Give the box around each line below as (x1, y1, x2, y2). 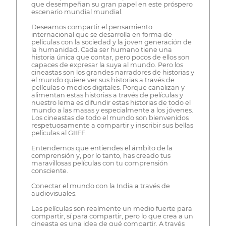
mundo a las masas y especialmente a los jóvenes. (31, 106, 193, 115)
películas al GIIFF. (31, 129, 87, 137)
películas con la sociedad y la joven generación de (31, 38, 192, 46)
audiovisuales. (31, 190, 77, 198)
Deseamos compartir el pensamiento (31, 23, 152, 31)
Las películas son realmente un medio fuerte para (31, 205, 192, 213)
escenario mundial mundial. (31, 8, 123, 16)
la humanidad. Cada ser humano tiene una (31, 46, 172, 54)
